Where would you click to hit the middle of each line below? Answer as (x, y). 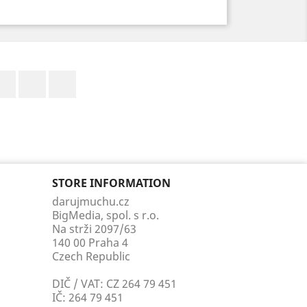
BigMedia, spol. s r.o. (106, 215)
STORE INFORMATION (111, 183)
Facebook (41, 77)
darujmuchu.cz (91, 201)
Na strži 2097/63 (94, 229)
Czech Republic (91, 256)
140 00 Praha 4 (90, 242)
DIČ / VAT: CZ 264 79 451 (114, 283)
